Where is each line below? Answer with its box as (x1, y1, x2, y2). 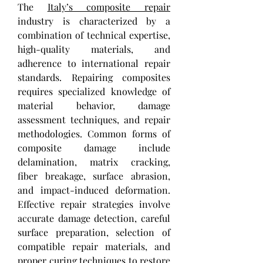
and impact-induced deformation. (18, 183, 170, 196)
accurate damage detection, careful (18, 211, 170, 224)
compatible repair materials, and (18, 240, 170, 252)
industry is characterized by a (18, 14, 170, 27)
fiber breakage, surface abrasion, (18, 169, 170, 182)
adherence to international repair (18, 56, 170, 69)
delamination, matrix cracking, (18, 155, 170, 168)
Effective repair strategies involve (18, 197, 170, 210)
